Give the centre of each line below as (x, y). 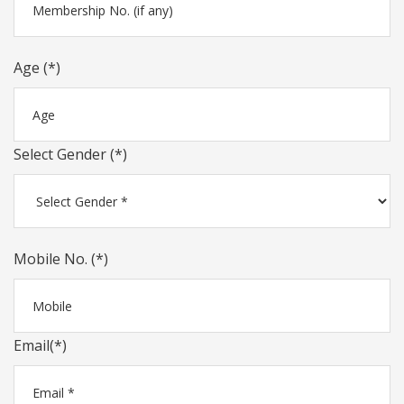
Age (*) (37, 68)
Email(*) (40, 345)
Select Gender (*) (70, 154)
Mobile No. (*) (61, 259)
